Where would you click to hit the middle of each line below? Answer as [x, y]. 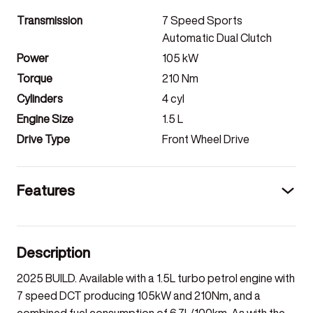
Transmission [50, 22]
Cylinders [40, 100]
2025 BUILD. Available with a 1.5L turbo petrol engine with [156, 279]
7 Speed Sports [202, 22]
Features [46, 190]
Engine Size [45, 120]
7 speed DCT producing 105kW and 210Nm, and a [139, 297]
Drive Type [43, 140]
